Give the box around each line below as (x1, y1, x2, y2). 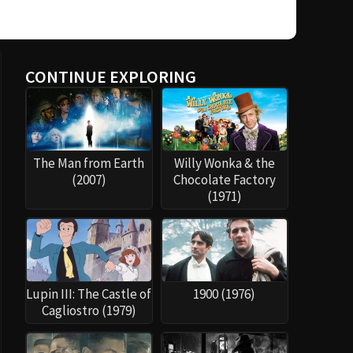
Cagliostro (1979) (41, 302, 136, 320)
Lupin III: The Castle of (26, 285, 152, 303)
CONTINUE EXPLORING (24, 65, 196, 87)
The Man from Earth (33, 154, 145, 173)
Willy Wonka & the (173, 154, 275, 173)
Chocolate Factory (173, 171, 276, 189)
